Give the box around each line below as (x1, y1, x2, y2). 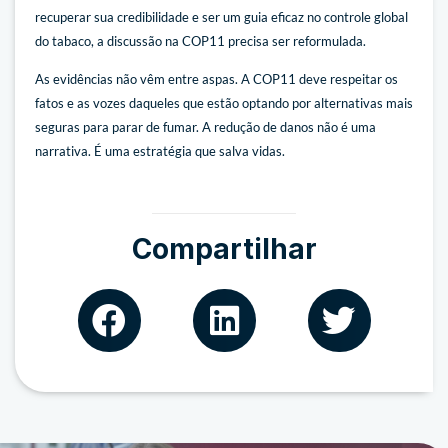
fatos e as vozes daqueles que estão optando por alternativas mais (35, 95, 413, 112)
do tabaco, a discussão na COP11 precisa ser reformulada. (35, 32, 366, 49)
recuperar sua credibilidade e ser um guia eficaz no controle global (35, 8, 408, 25)
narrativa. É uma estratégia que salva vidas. (35, 143, 285, 160)
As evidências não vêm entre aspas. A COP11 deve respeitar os (35, 71, 398, 88)
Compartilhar (131, 231, 317, 266)
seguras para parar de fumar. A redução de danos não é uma (35, 119, 376, 136)
